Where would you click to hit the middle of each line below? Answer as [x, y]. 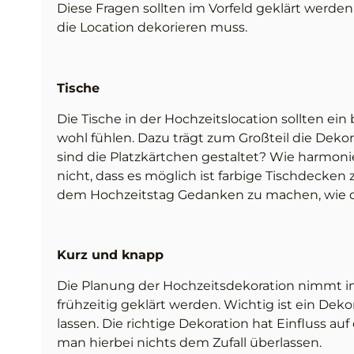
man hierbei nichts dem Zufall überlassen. [191, 342]
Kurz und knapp [112, 255]
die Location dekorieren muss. [154, 28]
